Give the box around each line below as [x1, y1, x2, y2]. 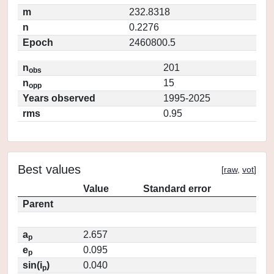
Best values [18, 163, 81, 176]
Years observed [23, 93, 95, 103]
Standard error [143, 183, 211, 194]
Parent [23, 199, 53, 209]
